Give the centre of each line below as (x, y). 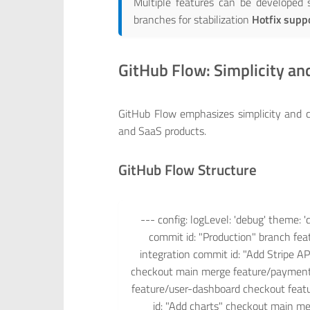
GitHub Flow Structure (188, 169)
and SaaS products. (162, 130)
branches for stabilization (193, 20)
